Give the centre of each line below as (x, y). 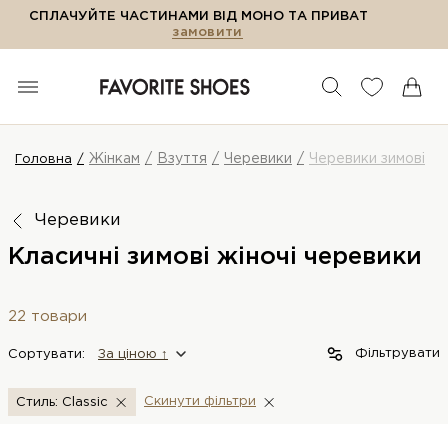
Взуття (182, 159)
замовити (207, 32)
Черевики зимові (367, 159)
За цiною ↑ (133, 354)
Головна (43, 159)
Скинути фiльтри (200, 401)
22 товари (47, 316)
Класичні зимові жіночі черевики (215, 257)
